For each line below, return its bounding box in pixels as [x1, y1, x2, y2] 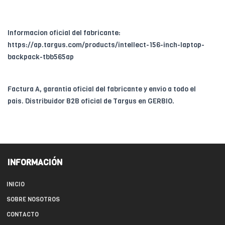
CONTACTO [7, 210, 39, 219]
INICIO [7, 180, 25, 189]
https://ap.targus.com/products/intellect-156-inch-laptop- [8, 40, 204, 50]
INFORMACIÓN [8, 157, 62, 169]
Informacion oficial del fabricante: [8, 28, 121, 38]
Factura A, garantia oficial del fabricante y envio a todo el [8, 84, 196, 94]
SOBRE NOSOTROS [7, 195, 60, 204]
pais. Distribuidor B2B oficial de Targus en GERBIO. [8, 96, 174, 106]
